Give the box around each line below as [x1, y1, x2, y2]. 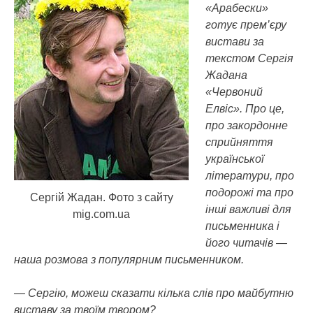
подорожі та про [205, 187, 293, 198]
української [205, 153, 264, 165]
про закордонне [205, 119, 288, 131]
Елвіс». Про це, [205, 103, 284, 115]
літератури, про [205, 170, 294, 182]
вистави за [205, 36, 264, 48]
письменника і [205, 220, 279, 232]
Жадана [205, 69, 247, 81]
